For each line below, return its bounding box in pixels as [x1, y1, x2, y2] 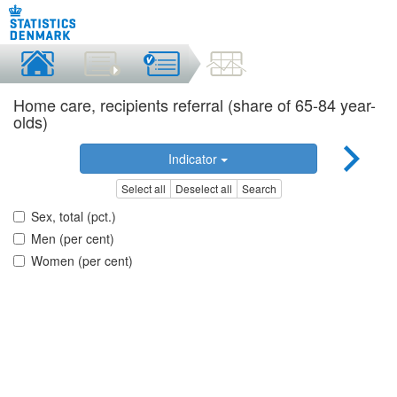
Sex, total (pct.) [31, 207, 116, 226]
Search [241, 181, 276, 197]
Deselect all [175, 181, 232, 197]
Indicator [168, 150, 222, 167]
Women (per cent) [31, 252, 133, 270]
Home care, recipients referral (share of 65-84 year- [13, 93, 376, 116]
